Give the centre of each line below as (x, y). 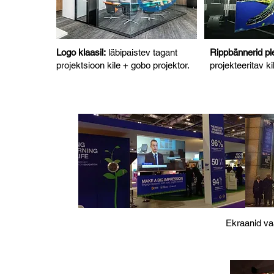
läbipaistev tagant (142, 52)
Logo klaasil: (81, 52)
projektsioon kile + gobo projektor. (123, 65)
